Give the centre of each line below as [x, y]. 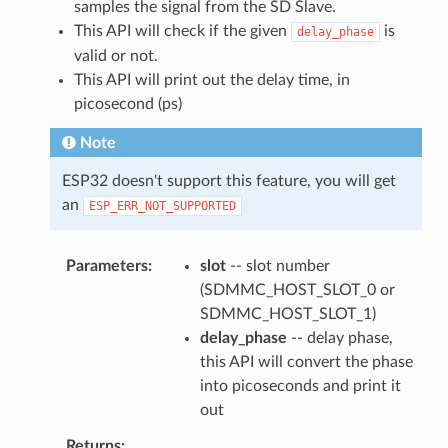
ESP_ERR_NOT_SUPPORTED [162, 205]
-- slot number [277, 265]
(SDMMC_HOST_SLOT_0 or [297, 289]
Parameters [106, 265]
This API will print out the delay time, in [211, 79]
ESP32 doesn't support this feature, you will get [228, 180]
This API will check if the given [182, 30]
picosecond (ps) [127, 103]
